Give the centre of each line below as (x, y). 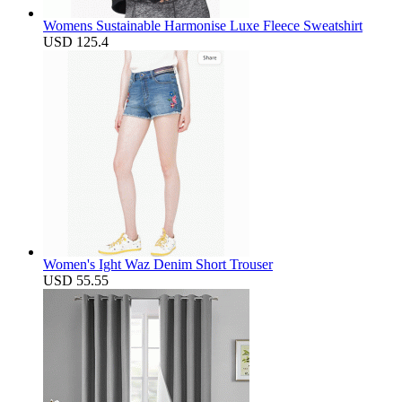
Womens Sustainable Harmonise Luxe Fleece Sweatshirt (203, 26)
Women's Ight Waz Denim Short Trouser (158, 265)
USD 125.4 (76, 42)
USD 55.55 (76, 281)
